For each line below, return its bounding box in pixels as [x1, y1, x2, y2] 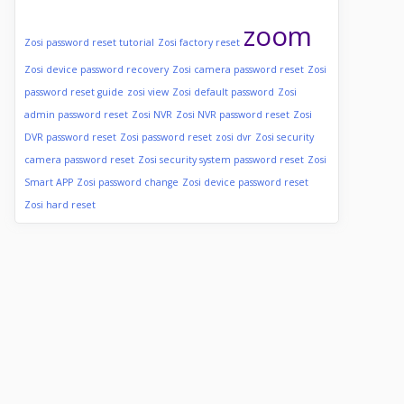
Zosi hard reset [24, 198, 96, 211]
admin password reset [24, 108, 128, 121]
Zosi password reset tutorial [24, 36, 154, 49]
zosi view [127, 86, 169, 98]
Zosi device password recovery [24, 63, 169, 76]
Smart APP [24, 176, 73, 188]
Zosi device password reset [182, 176, 308, 188]
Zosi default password [172, 86, 274, 98]
